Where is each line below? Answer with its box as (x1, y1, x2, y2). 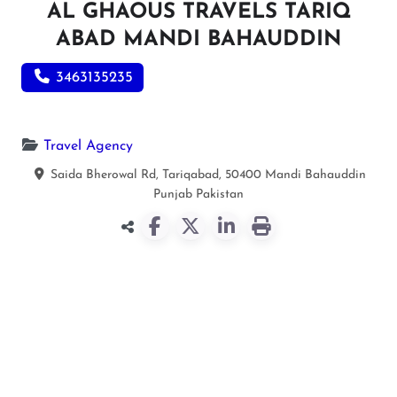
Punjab (153, 187, 192, 201)
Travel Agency (43, 138, 133, 153)
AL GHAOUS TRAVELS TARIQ (46, 2, 351, 23)
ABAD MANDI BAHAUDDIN (56, 29, 341, 51)
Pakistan (196, 187, 244, 201)
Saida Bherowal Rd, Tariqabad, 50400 (50, 167, 261, 182)
